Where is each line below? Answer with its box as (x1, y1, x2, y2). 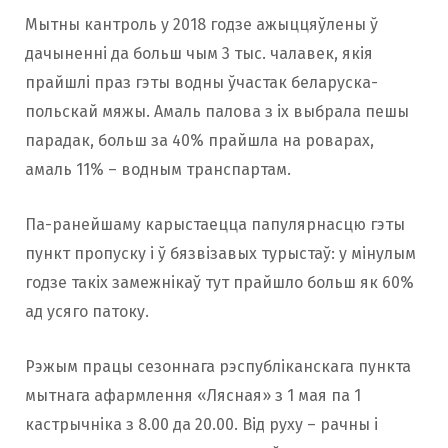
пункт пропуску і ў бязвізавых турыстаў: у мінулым (25, 244, 416, 263)
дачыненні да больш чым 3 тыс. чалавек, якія (25, 44, 373, 63)
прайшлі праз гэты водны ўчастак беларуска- (25, 73, 378, 92)
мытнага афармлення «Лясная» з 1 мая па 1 (25, 386, 361, 405)
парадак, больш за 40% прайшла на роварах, (25, 131, 374, 150)
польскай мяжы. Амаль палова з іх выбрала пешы (25, 102, 409, 121)
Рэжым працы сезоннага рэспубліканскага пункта (25, 357, 411, 376)
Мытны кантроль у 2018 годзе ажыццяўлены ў (25, 15, 378, 34)
